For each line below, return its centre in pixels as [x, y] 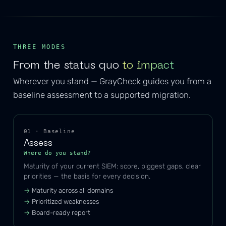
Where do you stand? [57, 153]
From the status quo [68, 66]
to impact [148, 66]
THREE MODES [39, 47]
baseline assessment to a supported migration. [102, 95]
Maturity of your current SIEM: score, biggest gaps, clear [112, 166]
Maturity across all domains [72, 190]
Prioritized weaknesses [65, 201]
